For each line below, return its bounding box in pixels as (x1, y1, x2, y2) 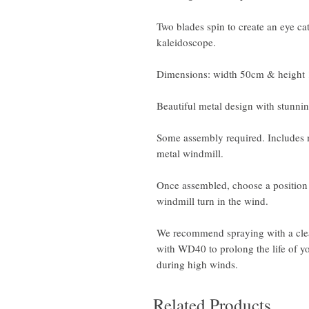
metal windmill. (157, 146, 223, 161)
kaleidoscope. (157, 35, 216, 50)
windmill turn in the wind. (157, 194, 268, 208)
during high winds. (157, 257, 238, 272)
